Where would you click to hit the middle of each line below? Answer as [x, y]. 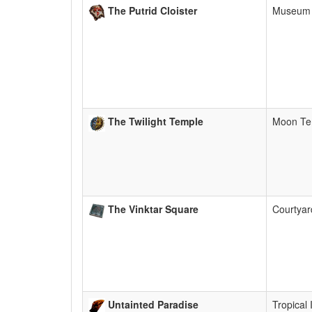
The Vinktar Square [153, 209]
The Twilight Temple [156, 122]
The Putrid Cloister [153, 11]
